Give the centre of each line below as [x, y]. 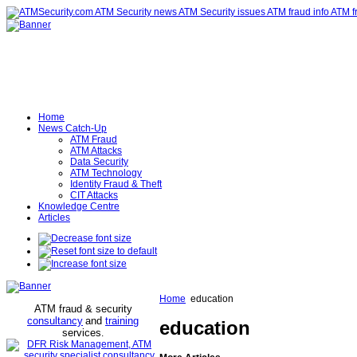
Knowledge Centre [79, 206]
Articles [54, 218]
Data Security [99, 162]
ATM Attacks [96, 151]
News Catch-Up [73, 128]
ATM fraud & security [83, 309]
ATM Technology [106, 173]
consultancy [55, 321]
